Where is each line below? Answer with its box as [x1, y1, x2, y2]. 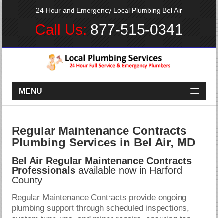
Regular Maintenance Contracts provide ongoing [12, 192, 187, 202]
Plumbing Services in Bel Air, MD [12, 135, 196, 149]
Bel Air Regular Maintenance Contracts [12, 155, 192, 166]
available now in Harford [75, 164, 182, 176]
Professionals [12, 164, 76, 176]
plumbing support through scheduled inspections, [12, 203, 190, 213]
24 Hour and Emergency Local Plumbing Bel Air [36, 6, 182, 14]
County [12, 174, 43, 185]
